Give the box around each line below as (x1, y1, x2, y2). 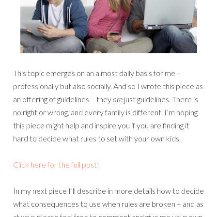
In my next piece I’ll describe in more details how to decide (13, 186, 204, 196)
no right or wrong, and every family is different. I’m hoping (13, 108, 198, 117)
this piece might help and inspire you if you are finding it (13, 121, 189, 130)
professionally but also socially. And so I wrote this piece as (13, 81, 203, 91)
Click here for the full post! (13, 160, 99, 170)
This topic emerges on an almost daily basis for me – (13, 68, 181, 78)
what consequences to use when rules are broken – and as (13, 199, 203, 209)
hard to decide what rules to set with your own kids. (13, 134, 181, 143)
